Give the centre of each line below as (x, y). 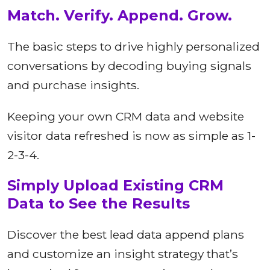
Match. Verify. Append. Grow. (120, 16)
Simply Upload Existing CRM (115, 186)
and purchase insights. (73, 85)
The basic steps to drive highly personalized (133, 47)
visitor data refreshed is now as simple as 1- (131, 136)
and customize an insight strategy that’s (123, 254)
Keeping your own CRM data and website (126, 117)
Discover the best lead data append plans (126, 235)
